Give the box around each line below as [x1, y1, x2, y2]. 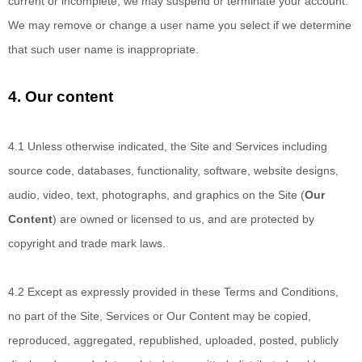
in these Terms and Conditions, [180, 285, 339, 298]
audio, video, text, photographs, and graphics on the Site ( [8, 188, 305, 201]
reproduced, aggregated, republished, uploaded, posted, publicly [8, 334, 339, 347]
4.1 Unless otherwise [8, 140, 118, 153]
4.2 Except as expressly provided [8, 285, 180, 298]
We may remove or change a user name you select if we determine [8, 19, 351, 32]
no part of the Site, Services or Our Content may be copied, [8, 309, 311, 322]
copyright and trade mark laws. [8, 237, 166, 250]
